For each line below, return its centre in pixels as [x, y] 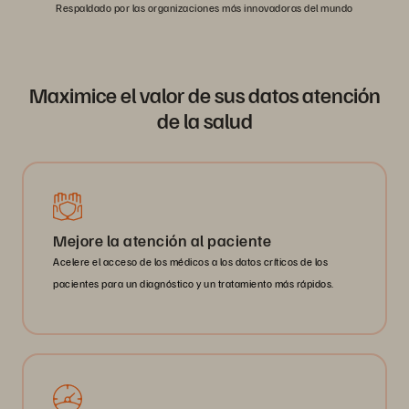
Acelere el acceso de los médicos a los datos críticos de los [190, 262]
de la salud [204, 120]
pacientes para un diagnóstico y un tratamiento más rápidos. [194, 284]
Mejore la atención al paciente [162, 241]
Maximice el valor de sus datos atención [204, 94]
